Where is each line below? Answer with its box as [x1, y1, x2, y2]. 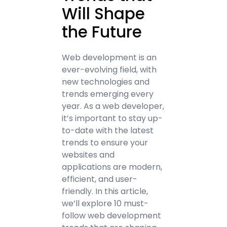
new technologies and [62, 76, 150, 88]
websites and [62, 149, 115, 161]
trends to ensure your [62, 137, 148, 148]
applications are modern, [62, 161, 163, 173]
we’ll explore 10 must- [62, 198, 149, 209]
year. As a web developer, [62, 100, 165, 112]
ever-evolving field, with [62, 64, 157, 75]
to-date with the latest [62, 125, 154, 136]
